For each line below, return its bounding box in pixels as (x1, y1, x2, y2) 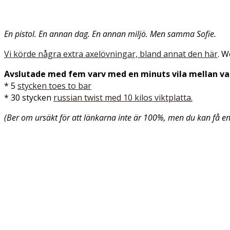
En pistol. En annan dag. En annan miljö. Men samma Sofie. (4, 28, 218, 40)
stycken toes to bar (17, 80, 91, 91)
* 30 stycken (4, 92, 53, 103)
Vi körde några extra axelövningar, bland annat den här (4, 48, 218, 60)
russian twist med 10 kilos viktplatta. (53, 92, 193, 103)
